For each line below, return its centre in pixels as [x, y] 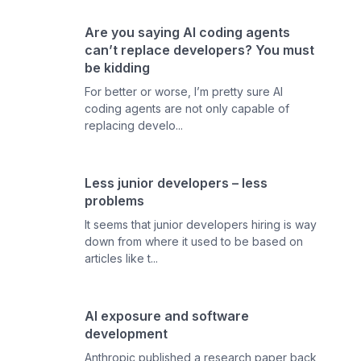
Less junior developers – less [176, 183]
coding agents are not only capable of [187, 108]
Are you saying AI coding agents [188, 32]
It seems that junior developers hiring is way [201, 224]
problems [115, 201]
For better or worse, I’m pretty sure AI [184, 91]
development [127, 334]
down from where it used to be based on [194, 241]
